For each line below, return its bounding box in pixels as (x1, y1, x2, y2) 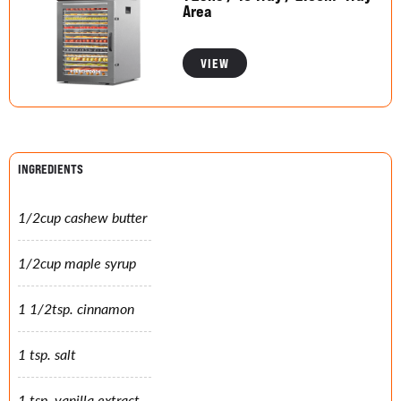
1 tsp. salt (18, 345, 76, 364)
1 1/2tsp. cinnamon (18, 299, 134, 319)
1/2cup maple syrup (18, 253, 136, 273)
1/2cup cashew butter (18, 208, 147, 227)
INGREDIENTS (18, 161, 83, 177)
